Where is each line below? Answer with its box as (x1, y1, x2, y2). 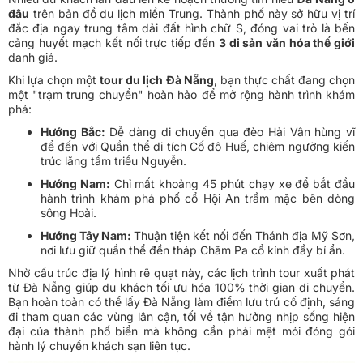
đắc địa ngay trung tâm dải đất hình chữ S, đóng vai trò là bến (8, 21, 355, 36)
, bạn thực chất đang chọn (213, 73, 356, 88)
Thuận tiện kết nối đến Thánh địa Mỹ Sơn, (134, 228, 355, 243)
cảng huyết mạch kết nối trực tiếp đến (8, 36, 220, 50)
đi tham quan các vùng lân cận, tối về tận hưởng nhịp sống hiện (8, 310, 355, 324)
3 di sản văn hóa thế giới (219, 36, 356, 50)
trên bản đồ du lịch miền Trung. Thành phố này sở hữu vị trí (29, 6, 355, 21)
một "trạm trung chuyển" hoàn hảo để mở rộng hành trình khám (8, 88, 355, 102)
